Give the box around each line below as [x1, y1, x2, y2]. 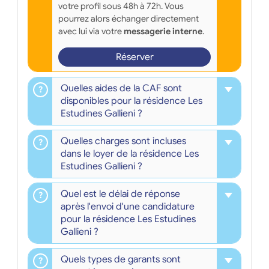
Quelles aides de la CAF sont [60, 82, 182, 94]
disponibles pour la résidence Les [60, 94, 202, 107]
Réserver [115, 50, 154, 63]
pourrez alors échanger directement [58, 13, 199, 24]
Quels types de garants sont [60, 253, 181, 266]
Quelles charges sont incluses [60, 134, 186, 147]
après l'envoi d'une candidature [60, 201, 195, 213]
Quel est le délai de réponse [60, 188, 180, 201]
